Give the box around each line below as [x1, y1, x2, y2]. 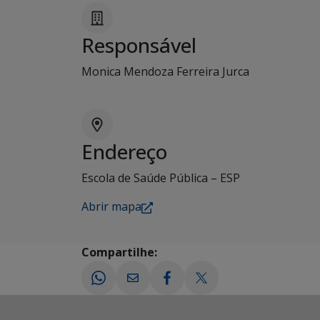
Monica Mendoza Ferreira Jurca [81, 64, 249, 80]
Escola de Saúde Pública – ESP [81, 170, 240, 186]
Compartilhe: [81, 244, 157, 261]
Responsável [81, 31, 196, 59]
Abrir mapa [81, 199, 141, 215]
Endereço [81, 138, 167, 166]
